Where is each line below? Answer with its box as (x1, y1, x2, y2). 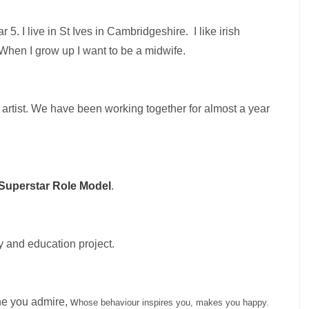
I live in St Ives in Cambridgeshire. (22, 25, 191, 37)
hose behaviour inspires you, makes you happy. (79, 297, 269, 308)
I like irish (194, 25, 240, 37)
